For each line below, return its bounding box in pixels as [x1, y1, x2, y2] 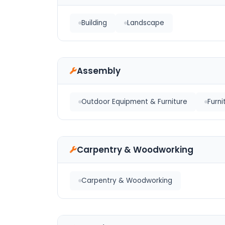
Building [81, 18, 107, 28]
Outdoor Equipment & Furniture [81, 97, 187, 106]
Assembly [77, 65, 121, 77]
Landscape [127, 18, 164, 28]
